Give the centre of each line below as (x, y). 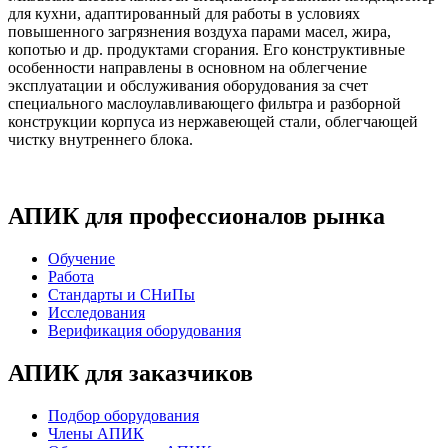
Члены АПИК (96, 433)
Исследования (96, 312)
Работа (71, 276)
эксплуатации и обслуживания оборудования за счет (188, 86)
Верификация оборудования (144, 330)
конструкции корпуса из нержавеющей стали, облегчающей (213, 122)
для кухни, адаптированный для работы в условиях (184, 14)
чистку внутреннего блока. (100, 140)
